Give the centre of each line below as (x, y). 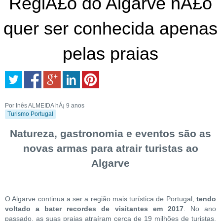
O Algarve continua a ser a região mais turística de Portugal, (101, 199)
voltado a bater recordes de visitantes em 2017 (94, 209)
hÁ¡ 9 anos (70, 105)
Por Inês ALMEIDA (29, 105)
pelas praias (110, 53)
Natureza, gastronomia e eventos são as (110, 133)
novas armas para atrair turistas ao (110, 148)
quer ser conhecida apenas (110, 28)
